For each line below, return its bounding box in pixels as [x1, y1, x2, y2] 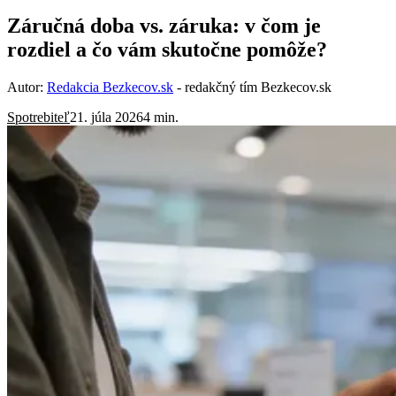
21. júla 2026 [70, 109, 143, 125]
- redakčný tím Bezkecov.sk [173, 79, 331, 95]
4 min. [143, 109, 179, 125]
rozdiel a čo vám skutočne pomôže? [7, 37, 327, 61]
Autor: [7, 79, 47, 95]
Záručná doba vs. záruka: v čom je [7, 13, 321, 37]
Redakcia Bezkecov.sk [47, 79, 173, 95]
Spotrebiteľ [7, 109, 70, 125]
